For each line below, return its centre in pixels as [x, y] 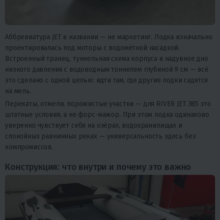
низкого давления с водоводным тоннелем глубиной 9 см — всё [107, 69]
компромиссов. [29, 147]
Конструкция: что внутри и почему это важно [98, 167]
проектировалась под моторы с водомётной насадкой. [93, 48]
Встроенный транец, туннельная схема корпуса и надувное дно [107, 58]
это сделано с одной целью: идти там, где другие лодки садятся [107, 80]
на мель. [18, 91]
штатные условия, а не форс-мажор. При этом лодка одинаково [107, 114]
